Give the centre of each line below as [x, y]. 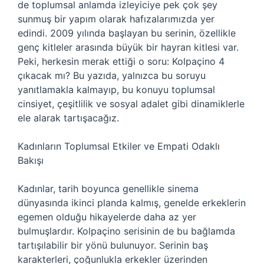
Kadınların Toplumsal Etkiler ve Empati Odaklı [119, 146]
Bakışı [31, 160]
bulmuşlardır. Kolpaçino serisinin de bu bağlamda [126, 231]
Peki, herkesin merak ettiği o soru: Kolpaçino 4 [121, 61]
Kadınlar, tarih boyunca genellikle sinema [108, 189]
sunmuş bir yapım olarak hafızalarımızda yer [116, 19]
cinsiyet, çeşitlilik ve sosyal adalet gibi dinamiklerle [131, 104]
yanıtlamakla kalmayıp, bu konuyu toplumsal [116, 90]
